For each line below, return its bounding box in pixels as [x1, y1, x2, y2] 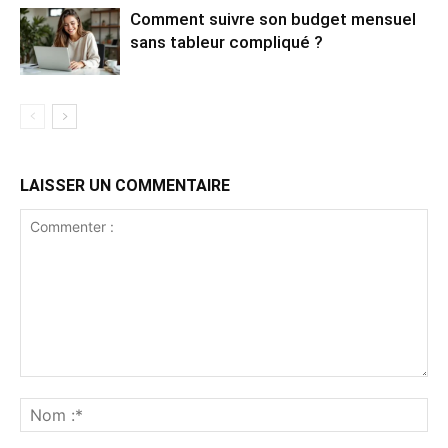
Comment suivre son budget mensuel [130, 9, 416, 30]
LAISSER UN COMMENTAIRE [20, 176, 230, 196]
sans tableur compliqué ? [130, 32, 323, 53]
